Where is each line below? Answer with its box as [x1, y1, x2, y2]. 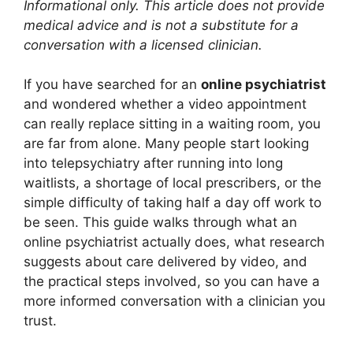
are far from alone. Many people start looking [24, 136, 309, 152]
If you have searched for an [24, 76, 201, 93]
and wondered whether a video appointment [24, 96, 307, 113]
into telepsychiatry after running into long [24, 155, 283, 172]
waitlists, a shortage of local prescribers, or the [24, 175, 321, 191]
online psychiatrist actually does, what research [24, 234, 325, 251]
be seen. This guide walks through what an [24, 214, 297, 231]
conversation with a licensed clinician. [24, 36, 262, 53]
